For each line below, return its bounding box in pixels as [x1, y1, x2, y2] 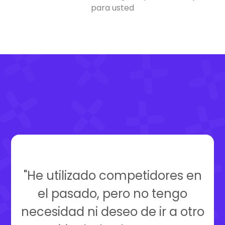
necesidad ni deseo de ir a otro [21, 203, 204, 220]
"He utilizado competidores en [23, 167, 202, 184]
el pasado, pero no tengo [38, 185, 187, 202]
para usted [91, 2, 134, 14]
